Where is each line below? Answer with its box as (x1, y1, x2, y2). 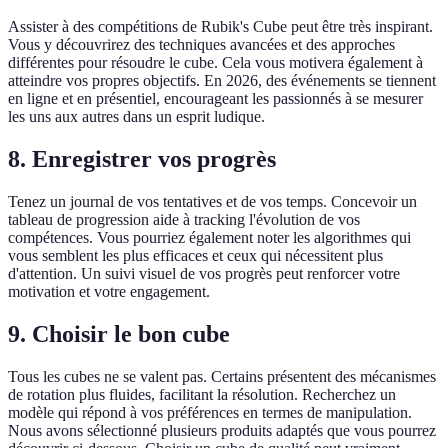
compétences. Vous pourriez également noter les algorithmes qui (8, 229, 411, 247)
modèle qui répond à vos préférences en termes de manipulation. (8, 403, 412, 421)
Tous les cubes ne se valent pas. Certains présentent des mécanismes (8, 367, 436, 385)
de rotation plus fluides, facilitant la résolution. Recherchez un (8, 385, 396, 403)
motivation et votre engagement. (8, 283, 210, 301)
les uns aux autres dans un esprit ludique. (8, 108, 265, 126)
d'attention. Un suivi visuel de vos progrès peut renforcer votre (8, 265, 400, 283)
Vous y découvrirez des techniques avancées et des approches (8, 36, 395, 54)
